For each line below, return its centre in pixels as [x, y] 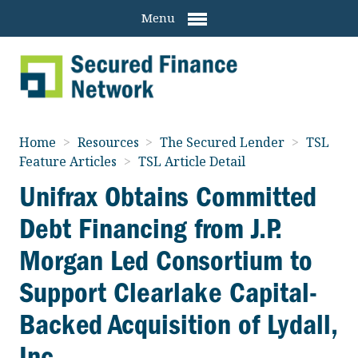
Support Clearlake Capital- [168, 292]
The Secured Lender [224, 142]
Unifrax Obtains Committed [168, 196]
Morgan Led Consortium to [166, 260]
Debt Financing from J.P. [150, 228]
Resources [109, 142]
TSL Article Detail [191, 161]
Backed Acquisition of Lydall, [178, 324]
